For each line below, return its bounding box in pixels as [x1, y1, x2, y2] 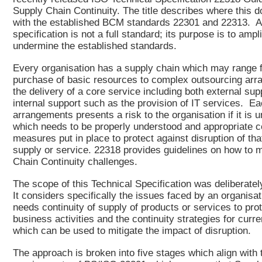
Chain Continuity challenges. [13, 156, 137, 168]
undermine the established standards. [13, 40, 177, 52]
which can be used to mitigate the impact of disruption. [13, 225, 251, 237]
